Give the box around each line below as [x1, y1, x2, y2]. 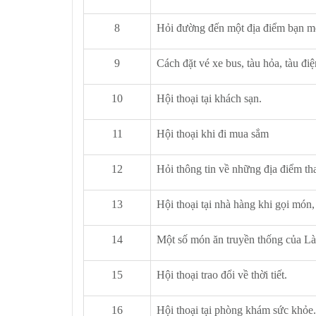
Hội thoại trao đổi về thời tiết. [157, 269, 287, 281]
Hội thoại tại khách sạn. [157, 92, 262, 104]
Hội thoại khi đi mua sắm [157, 128, 269, 140]
